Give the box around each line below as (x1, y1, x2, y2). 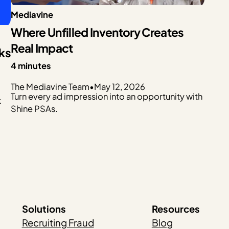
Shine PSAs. (11, 103, 58, 114)
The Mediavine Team (11, 81, 90, 93)
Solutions (21, 203, 66, 215)
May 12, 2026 (94, 81, 146, 93)
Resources (151, 203, 200, 215)
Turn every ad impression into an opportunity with (11, 90, 203, 102)
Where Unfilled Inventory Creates (11, 25, 184, 40)
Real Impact (11, 41, 73, 56)
